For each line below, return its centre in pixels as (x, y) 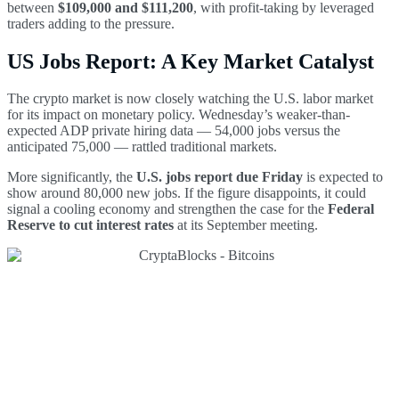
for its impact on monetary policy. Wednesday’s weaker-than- (179, 115)
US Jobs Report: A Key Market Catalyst (191, 61)
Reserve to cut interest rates (90, 225)
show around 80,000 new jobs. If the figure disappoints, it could (187, 193)
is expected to (343, 177)
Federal (351, 209)
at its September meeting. (246, 225)
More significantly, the (72, 177)
